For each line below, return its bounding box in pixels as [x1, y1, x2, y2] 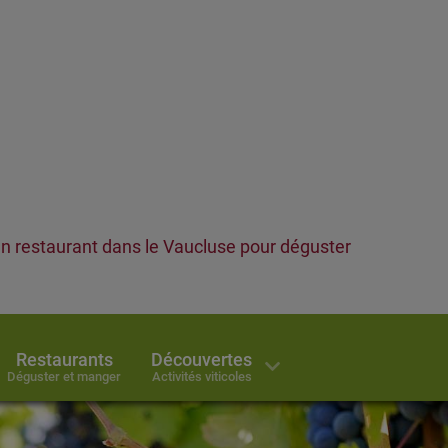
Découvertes [151, 349, 252, 370]
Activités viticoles [151, 368, 252, 384]
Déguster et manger [7, 368, 121, 384]
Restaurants [15, 349, 113, 370]
